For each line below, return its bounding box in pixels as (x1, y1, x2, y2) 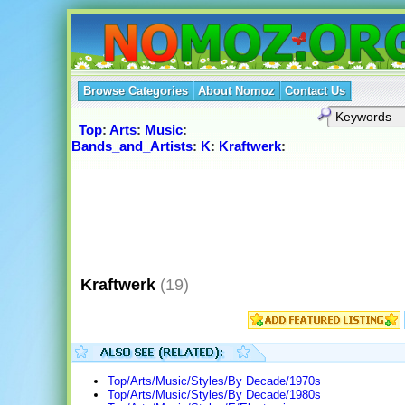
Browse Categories (82, 84, 188, 98)
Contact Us (284, 84, 345, 98)
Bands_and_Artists (71, 138, 193, 155)
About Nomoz (197, 84, 275, 98)
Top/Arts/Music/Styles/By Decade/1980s (107, 388, 321, 402)
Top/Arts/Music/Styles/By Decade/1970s (107, 374, 321, 389)
